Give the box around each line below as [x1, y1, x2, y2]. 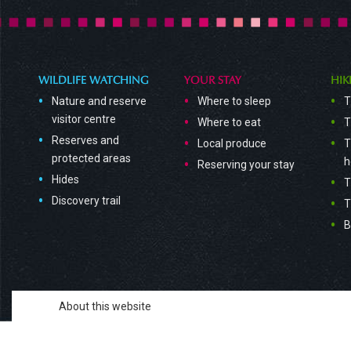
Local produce [197, 136, 267, 150]
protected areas [52, 151, 132, 165]
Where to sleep [197, 94, 272, 107]
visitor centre [52, 112, 117, 125]
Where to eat [197, 115, 262, 128]
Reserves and [52, 133, 120, 147]
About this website [59, 299, 151, 313]
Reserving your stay [197, 157, 295, 171]
